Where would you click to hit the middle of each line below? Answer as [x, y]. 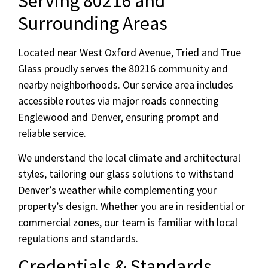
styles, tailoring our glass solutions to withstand [126, 173]
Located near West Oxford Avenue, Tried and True [130, 52]
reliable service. [52, 133]
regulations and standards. [78, 238]
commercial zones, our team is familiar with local [128, 222]
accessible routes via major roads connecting [118, 100]
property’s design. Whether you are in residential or [132, 206]
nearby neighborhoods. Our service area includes [126, 84]
